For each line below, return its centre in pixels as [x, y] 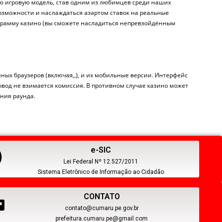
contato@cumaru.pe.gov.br [102, 208]
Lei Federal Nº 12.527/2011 [101, 161]
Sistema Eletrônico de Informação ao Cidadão [101, 172]
